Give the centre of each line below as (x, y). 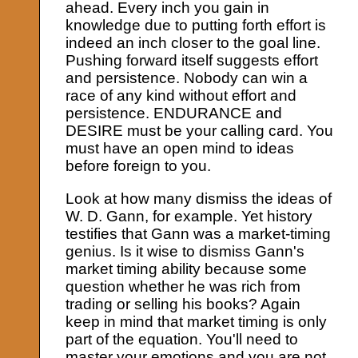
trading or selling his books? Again (183, 304)
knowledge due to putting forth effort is (196, 26)
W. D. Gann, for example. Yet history (189, 216)
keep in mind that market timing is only (197, 321)
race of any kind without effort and (181, 96)
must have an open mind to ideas (180, 149)
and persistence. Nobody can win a (187, 78)
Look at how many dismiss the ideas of (199, 198)
